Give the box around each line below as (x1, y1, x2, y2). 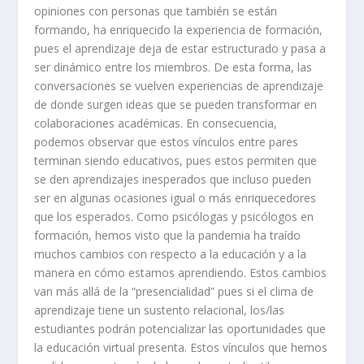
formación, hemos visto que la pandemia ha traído (34, 227, 301, 243)
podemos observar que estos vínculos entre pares (34, 133, 299, 149)
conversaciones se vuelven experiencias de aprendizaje (34, 77, 324, 93)
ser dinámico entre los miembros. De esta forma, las (34, 58, 313, 75)
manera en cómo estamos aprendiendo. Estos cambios (34, 264, 327, 280)
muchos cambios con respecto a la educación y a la (34, 245, 307, 262)
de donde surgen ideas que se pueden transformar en (34, 96, 318, 112)
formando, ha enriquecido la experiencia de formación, (34, 21, 323, 37)
